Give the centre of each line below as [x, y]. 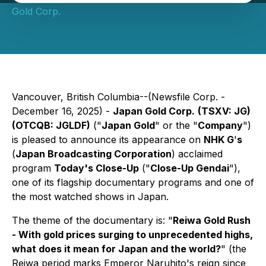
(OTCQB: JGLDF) [51, 125]
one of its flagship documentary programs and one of [133, 182]
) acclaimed [197, 154]
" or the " [176, 125]
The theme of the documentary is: [90, 220]
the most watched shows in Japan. [90, 197]
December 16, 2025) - [62, 111]
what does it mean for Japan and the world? [116, 249]
